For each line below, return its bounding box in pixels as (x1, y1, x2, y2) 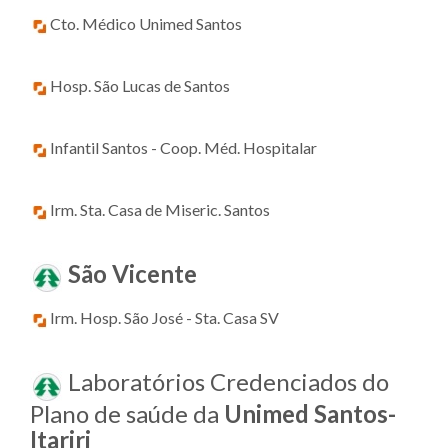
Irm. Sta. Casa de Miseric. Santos (47, 199, 273, 219)
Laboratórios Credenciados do (63, 367, 389, 397)
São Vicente (63, 258, 197, 288)
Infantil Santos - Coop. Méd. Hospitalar (47, 137, 317, 157)
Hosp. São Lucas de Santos (47, 75, 233, 95)
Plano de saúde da (30, 398, 224, 428)
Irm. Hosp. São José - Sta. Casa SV (47, 308, 282, 328)
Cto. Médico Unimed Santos (47, 13, 242, 33)
